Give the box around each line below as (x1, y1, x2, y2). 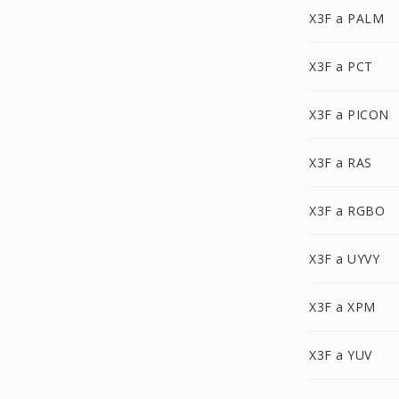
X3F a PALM (309, 10, 384, 27)
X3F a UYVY (309, 250, 379, 267)
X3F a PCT (309, 58, 373, 75)
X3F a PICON (309, 106, 389, 123)
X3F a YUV (309, 346, 372, 363)
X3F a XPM (309, 298, 376, 315)
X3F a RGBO (309, 202, 385, 219)
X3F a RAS (309, 154, 372, 171)
